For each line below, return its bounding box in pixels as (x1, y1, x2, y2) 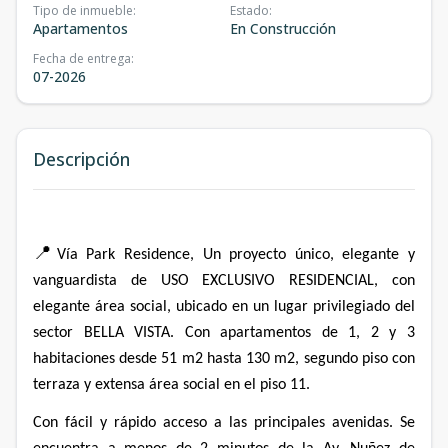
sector (33, 324, 73, 341)
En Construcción (230, 18, 336, 38)
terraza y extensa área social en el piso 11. (33, 376, 310, 393)
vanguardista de (33, 272, 147, 289)
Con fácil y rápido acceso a (33, 414, 222, 431)
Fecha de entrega (33, 49, 131, 67)
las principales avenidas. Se (229, 414, 415, 431)
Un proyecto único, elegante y (202, 246, 415, 263)
